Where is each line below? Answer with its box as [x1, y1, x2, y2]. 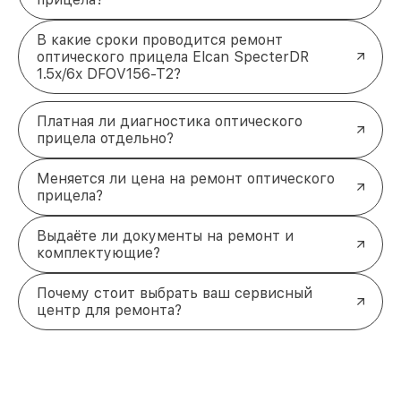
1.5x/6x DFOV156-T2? [37, 64, 181, 82]
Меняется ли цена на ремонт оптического [37, 169, 335, 187]
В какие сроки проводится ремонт [37, 30, 283, 48]
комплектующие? [37, 243, 160, 261]
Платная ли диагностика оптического [37, 112, 303, 130]
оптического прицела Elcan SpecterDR [37, 47, 309, 65]
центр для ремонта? [37, 301, 182, 319]
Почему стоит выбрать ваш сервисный [37, 284, 312, 302]
